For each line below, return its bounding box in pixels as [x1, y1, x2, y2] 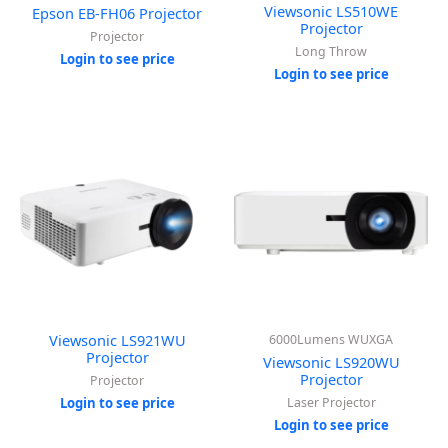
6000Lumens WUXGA [269, 330, 393, 348]
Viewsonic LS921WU [48, 329, 186, 350]
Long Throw [295, 42, 367, 60]
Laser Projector [286, 394, 376, 412]
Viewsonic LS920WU [262, 351, 400, 372]
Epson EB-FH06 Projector [32, 2, 202, 23]
